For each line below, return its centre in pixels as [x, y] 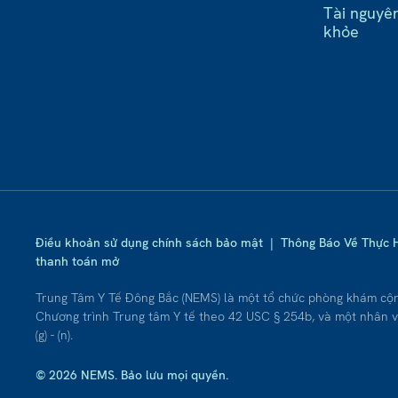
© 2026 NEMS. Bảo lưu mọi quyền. [132, 375]
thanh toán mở [77, 262]
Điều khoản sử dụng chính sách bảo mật [149, 243]
